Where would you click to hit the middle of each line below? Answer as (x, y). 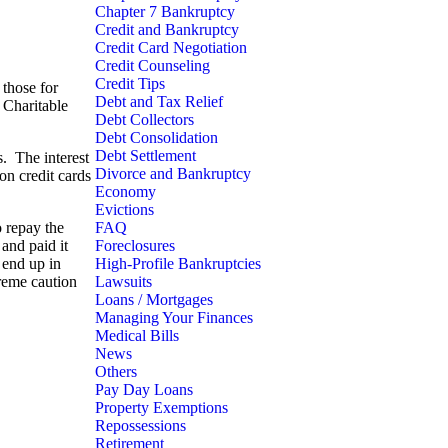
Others (116, 371)
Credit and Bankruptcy (167, 29)
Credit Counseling (152, 65)
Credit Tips (130, 83)
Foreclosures (135, 245)
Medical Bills (137, 335)
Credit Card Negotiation (171, 47)
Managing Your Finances (174, 317)
